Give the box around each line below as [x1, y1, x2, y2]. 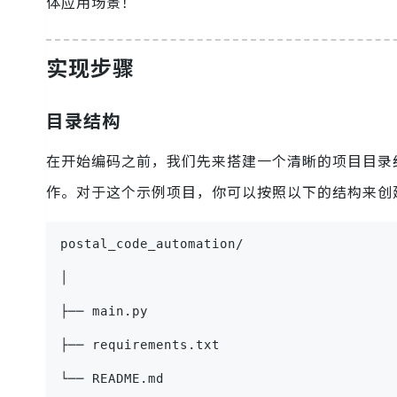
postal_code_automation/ [60, 236, 244, 251]
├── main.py [60, 303, 148, 318]
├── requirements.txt [60, 337, 220, 352]
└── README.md [60, 370, 164, 385]
